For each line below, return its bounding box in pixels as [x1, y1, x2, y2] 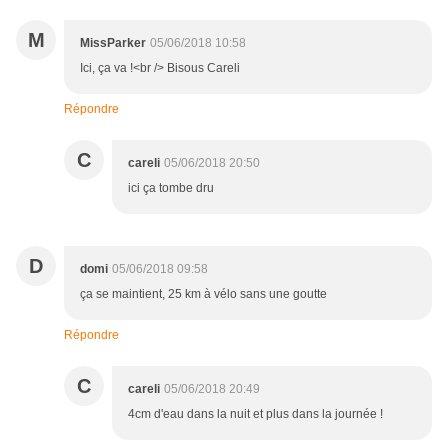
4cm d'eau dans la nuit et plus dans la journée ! [128, 407, 383, 422]
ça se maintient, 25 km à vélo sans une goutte [80, 287, 327, 302]
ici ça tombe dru [128, 181, 214, 196]
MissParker [80, 36, 146, 51]
